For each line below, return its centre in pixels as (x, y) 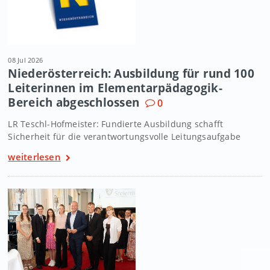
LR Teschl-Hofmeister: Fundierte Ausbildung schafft (116, 124)
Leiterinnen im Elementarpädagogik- (115, 87)
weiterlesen (34, 156)
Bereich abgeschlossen (74, 102)
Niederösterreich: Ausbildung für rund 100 (131, 73)
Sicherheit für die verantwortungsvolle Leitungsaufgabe (124, 136)
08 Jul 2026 (26, 60)
